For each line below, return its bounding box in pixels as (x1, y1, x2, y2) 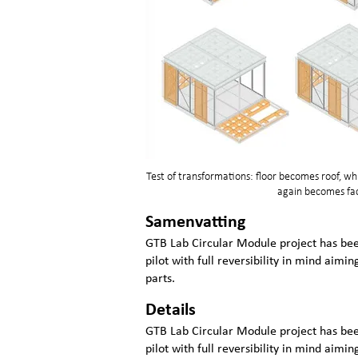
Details (145, 301, 196, 320)
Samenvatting (145, 213, 245, 232)
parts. (145, 272, 175, 285)
